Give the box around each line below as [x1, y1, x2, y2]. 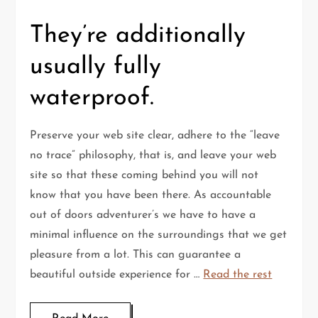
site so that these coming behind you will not [30, 170, 259, 182]
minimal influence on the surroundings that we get [30, 229, 287, 241]
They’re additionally [30, 23, 246, 49]
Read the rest [203, 269, 273, 281]
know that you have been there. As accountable [30, 190, 272, 202]
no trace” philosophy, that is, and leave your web [30, 150, 277, 162]
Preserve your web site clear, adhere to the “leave [30, 130, 280, 142]
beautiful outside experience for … [30, 269, 204, 281]
